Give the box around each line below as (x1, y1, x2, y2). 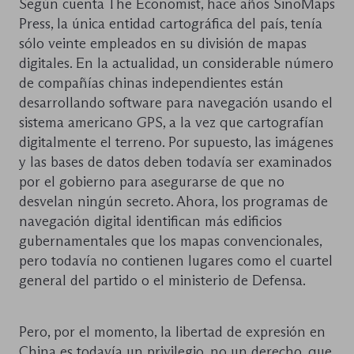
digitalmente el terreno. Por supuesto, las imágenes (19, 134, 333, 152)
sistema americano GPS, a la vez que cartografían (19, 114, 324, 132)
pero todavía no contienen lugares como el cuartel (19, 252, 333, 270)
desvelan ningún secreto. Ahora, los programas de (19, 193, 328, 211)
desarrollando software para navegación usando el (19, 94, 333, 112)
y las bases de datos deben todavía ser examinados (19, 153, 332, 171)
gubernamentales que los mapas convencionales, (19, 232, 322, 250)
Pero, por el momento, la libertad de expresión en (19, 323, 326, 341)
